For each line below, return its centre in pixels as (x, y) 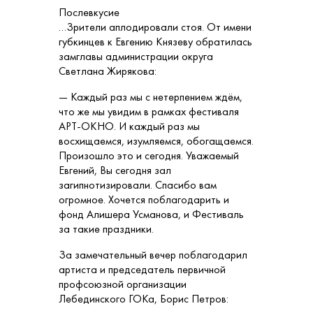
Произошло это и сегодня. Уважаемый (149, 156)
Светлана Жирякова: (108, 71)
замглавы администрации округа (136, 57)
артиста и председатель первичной (142, 270)
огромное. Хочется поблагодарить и (144, 200)
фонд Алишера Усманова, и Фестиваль (151, 214)
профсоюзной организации (123, 284)
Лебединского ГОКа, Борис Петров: (144, 299)
